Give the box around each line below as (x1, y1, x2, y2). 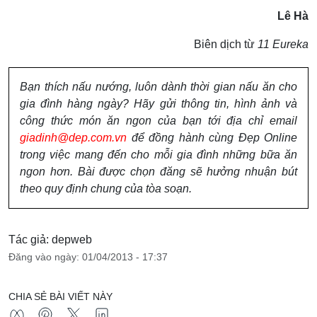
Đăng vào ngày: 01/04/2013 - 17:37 (8, 250, 168, 263)
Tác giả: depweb (8, 233, 92, 246)
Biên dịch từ (194, 38, 258, 50)
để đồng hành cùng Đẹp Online (131, 131, 297, 144)
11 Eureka (258, 38, 309, 50)
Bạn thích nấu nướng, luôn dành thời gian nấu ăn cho (20, 80, 297, 93)
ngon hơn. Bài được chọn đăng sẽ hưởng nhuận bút (20, 165, 297, 178)
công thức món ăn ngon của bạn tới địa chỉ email (20, 114, 297, 127)
